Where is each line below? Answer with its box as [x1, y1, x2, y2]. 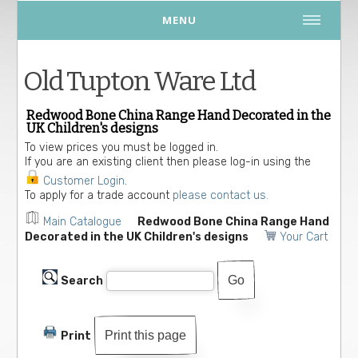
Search [61, 274, 104, 288]
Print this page [105, 328, 187, 342]
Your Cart [280, 230, 328, 244]
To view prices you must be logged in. [25, 141, 219, 154]
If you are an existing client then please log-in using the [25, 155, 312, 169]
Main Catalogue [43, 215, 122, 229]
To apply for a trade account [25, 189, 173, 202]
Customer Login [43, 174, 125, 188]
